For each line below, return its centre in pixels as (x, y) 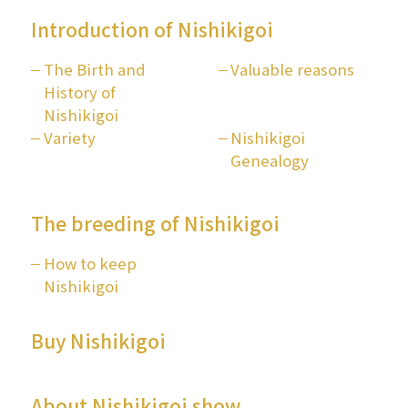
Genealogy (270, 160)
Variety (69, 138)
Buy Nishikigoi (98, 340)
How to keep (90, 263)
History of (79, 92)
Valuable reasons (293, 69)
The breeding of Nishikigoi (155, 223)
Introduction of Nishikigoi (152, 30)
